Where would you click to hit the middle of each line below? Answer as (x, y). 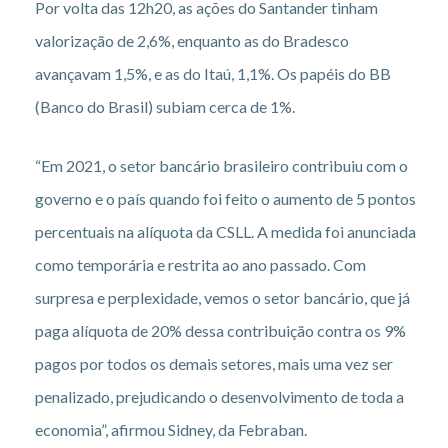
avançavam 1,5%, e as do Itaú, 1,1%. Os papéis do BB (213, 73)
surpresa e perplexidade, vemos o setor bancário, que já (222, 297)
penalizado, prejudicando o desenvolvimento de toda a (219, 396)
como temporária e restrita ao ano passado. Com (200, 264)
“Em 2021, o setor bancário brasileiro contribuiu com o (221, 165)
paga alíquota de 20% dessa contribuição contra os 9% (220, 330)
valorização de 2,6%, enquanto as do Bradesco (192, 40)
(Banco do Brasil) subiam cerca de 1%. (165, 106)
